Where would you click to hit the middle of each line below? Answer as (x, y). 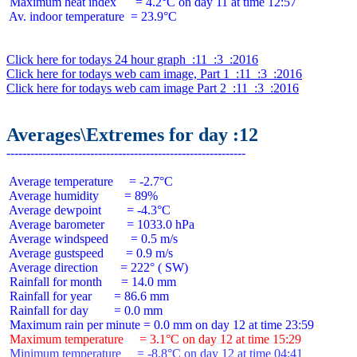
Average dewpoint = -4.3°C (88, 210)
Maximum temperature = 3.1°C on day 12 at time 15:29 (154, 339)
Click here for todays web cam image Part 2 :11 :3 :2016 (153, 88)
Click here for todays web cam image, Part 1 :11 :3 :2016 (154, 74)
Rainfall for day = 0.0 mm (84, 310)
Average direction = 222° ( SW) (97, 267)
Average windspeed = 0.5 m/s (92, 239)
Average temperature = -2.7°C (90, 181)
